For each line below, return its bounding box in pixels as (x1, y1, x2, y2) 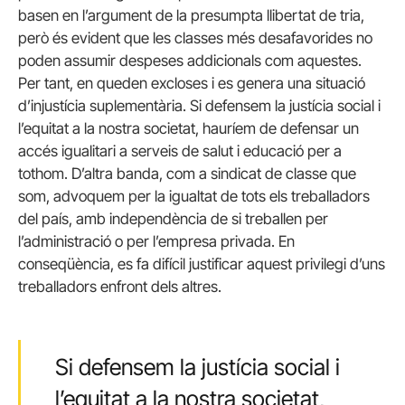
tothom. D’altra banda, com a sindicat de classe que (18, 165, 356, 184)
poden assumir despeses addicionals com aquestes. (18, 52, 362, 71)
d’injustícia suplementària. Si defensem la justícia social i (18, 97, 381, 116)
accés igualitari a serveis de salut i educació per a (18, 142, 342, 161)
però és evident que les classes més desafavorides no (18, 29, 372, 48)
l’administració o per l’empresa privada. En (18, 232, 295, 251)
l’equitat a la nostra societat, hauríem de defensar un (18, 119, 359, 138)
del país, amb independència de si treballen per (18, 210, 328, 229)
